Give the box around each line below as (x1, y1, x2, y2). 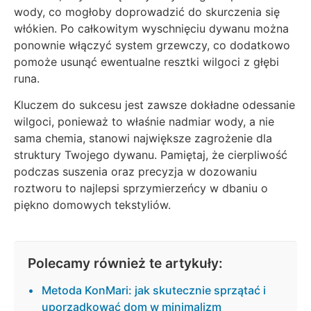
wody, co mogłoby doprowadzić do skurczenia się (14, 4, 280, 19)
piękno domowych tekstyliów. (14, 198, 171, 212)
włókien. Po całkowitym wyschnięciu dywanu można (14, 21, 289, 35)
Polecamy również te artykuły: (28, 255, 223, 272)
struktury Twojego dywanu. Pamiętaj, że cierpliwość (14, 148, 287, 162)
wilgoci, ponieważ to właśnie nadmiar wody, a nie (14, 115, 274, 129)
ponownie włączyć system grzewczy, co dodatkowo (14, 37, 290, 52)
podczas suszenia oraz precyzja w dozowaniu (14, 165, 257, 179)
